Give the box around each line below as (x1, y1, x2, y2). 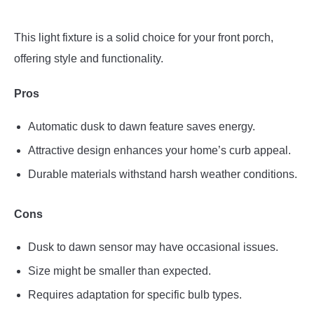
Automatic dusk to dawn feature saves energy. (28, 121, 255, 133)
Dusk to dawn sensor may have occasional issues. (28, 241, 278, 254)
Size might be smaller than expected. (28, 265, 211, 278)
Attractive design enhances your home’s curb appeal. (28, 144, 291, 157)
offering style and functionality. (14, 53, 163, 65)
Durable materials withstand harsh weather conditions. (28, 168, 297, 181)
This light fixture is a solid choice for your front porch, (14, 32, 273, 44)
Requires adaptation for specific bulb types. (28, 289, 242, 301)
